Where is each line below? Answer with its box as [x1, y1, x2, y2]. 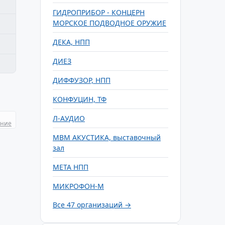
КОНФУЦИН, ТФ [53, 94, 106, 104]
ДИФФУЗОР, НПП [53, 75, 110, 85]
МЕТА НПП [53, 162, 88, 172]
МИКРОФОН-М [53, 181, 104, 191]
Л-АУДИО [53, 114, 85, 123]
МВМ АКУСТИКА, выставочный [53, 133, 161, 142]
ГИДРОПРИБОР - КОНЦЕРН [53, 8, 145, 17]
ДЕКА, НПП [53, 37, 90, 47]
